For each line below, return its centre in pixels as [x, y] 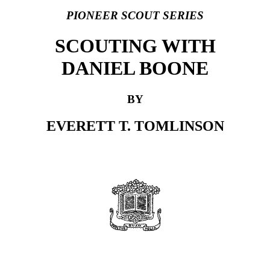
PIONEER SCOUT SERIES [135, 15]
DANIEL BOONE [135, 68]
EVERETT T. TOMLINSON [135, 126]
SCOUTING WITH [135, 46]
